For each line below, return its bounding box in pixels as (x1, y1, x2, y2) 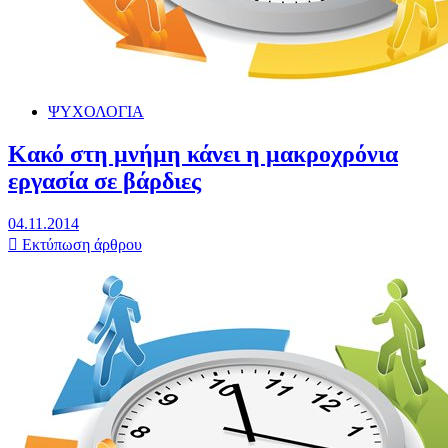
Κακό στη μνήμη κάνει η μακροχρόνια (8, 140, 398, 167)
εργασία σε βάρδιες (8, 167, 201, 194)
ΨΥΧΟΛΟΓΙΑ (48, 103, 144, 120)
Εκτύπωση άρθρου (18, 235, 142, 253)
